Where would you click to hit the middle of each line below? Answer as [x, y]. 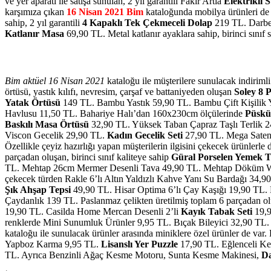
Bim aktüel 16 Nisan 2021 [55, 81]
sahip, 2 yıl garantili [44, 23]
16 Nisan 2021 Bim [105, 12]
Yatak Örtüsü [33, 103]
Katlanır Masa [34, 34]
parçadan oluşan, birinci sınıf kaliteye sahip [88, 157]
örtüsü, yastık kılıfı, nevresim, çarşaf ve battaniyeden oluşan [119, 92]
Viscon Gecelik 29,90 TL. [56, 135]
